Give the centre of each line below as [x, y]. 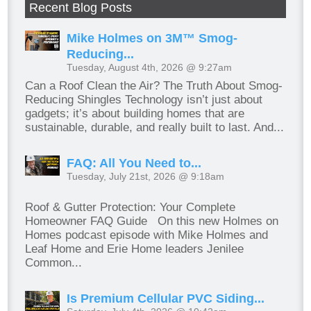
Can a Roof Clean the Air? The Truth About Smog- [154, 86]
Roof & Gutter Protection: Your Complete [131, 208]
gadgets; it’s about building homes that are [135, 114]
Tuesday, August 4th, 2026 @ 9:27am [150, 68]
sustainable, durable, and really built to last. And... [155, 128]
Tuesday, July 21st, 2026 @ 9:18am [146, 177]
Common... [54, 263]
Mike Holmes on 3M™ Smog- [152, 39]
